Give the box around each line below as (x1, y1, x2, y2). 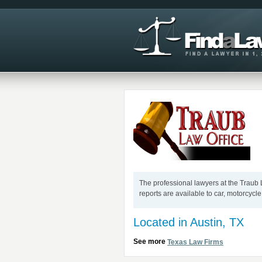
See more (133, 237, 167, 246)
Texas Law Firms (167, 238, 223, 247)
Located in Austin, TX (133, 216, 244, 229)
